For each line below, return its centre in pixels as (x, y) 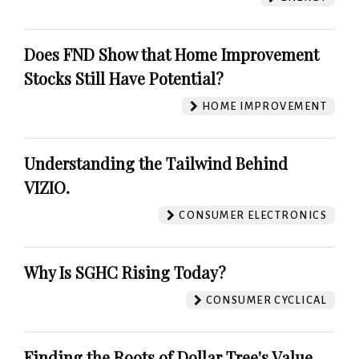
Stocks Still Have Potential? (124, 78)
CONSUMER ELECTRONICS (251, 215)
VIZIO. (47, 187)
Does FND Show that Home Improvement (171, 54)
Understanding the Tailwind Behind (156, 163)
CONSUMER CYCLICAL (265, 300)
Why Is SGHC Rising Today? (125, 272)
